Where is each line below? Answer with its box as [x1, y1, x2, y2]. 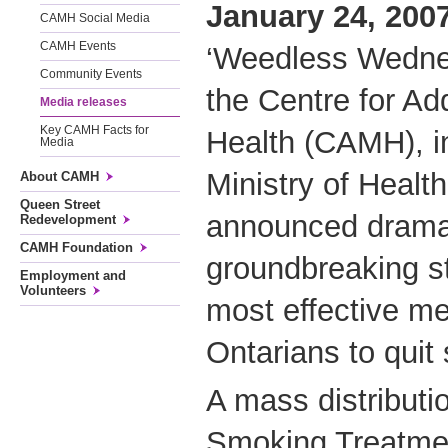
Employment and [20, 268, 126, 283]
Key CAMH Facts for [40, 124, 149, 136]
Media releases [40, 96, 127, 108]
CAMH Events [40, 40, 116, 52]
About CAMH [20, 169, 99, 184]
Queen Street [20, 197, 100, 212]
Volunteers [20, 283, 86, 298]
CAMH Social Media [40, 12, 150, 24]
